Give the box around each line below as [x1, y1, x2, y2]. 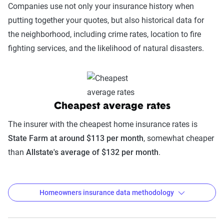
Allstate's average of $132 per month [26, 147, 158, 157]
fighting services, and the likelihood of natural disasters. [8, 43, 204, 53]
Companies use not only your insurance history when [8, 1, 194, 11]
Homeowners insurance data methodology [39, 188, 174, 196]
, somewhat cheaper [143, 133, 214, 143]
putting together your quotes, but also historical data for [8, 15, 204, 25]
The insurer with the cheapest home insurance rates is [8, 119, 197, 129]
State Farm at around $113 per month [8, 133, 143, 143]
